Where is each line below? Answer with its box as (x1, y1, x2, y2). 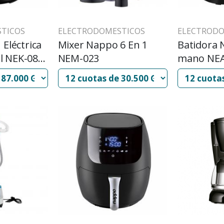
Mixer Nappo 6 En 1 (57, 37, 147, 51)
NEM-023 (57, 51, 99, 65)
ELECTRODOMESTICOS (57, 25, 145, 36)
